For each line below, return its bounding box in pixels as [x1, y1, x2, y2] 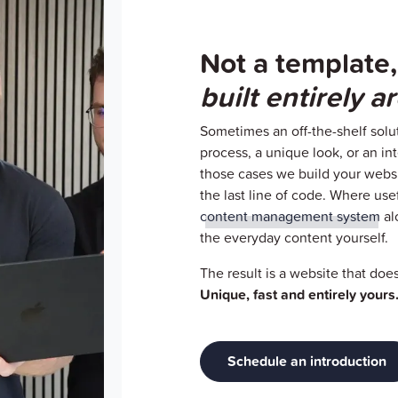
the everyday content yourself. [200, 227, 388, 247]
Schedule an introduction [227, 350, 386, 371]
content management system [200, 205, 380, 226]
